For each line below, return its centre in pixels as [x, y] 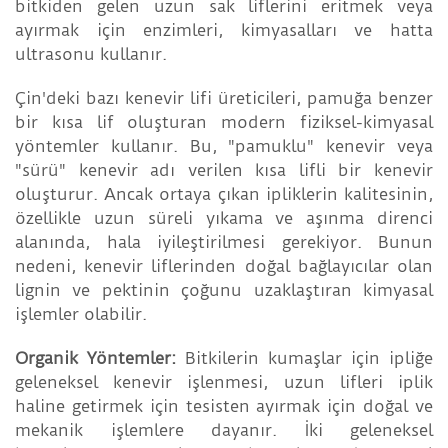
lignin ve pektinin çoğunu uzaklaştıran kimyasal [224, 290]
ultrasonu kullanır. [91, 54]
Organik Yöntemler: [95, 358]
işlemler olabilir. [81, 314]
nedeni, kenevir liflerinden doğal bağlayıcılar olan [224, 266]
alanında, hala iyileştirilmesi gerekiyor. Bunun [224, 242]
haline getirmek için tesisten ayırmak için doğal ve [224, 406]
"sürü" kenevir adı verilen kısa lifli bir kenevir [224, 170]
